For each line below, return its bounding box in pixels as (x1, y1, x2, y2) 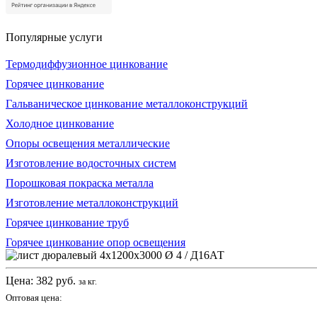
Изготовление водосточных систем (6, 156, 176, 169)
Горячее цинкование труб (6, 216, 129, 229)
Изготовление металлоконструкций (6, 196, 178, 209)
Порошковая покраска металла (6, 176, 154, 189)
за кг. (79, 276, 97, 287)
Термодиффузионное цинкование (6, 57, 168, 70)
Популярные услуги (6, 30, 103, 43)
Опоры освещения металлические (6, 137, 170, 149)
